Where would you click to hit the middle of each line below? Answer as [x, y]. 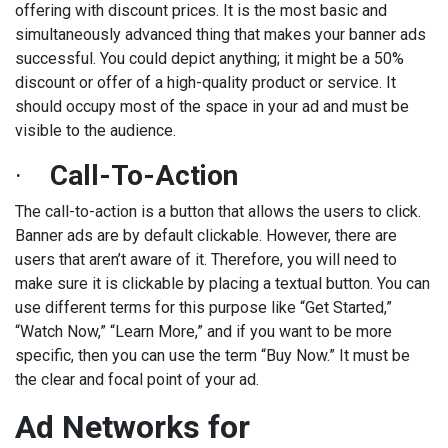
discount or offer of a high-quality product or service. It [205, 83]
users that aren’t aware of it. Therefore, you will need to [206, 260]
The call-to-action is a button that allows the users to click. [218, 212]
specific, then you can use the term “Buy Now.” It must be [212, 356]
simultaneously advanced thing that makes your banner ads [220, 35]
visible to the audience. [97, 131]
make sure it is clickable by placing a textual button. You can [222, 284]
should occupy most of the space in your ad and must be [212, 107]
